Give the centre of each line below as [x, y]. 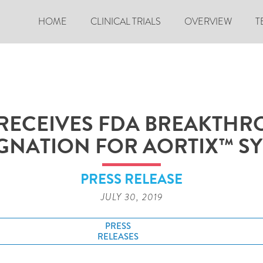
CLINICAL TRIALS [126, 21]
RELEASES [118, 237]
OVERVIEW [208, 21]
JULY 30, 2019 [131, 197]
